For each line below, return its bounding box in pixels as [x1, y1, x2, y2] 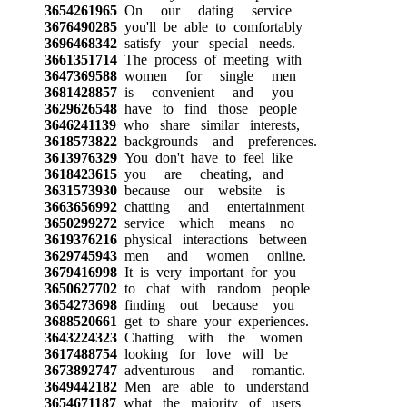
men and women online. [116, 247, 306, 263]
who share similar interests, [115, 116, 300, 133]
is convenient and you [116, 84, 293, 100]
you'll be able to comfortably [116, 18, 303, 35]
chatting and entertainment [116, 198, 304, 214]
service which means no [116, 214, 294, 231]
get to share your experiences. [116, 313, 309, 329]
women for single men [116, 67, 296, 84]
